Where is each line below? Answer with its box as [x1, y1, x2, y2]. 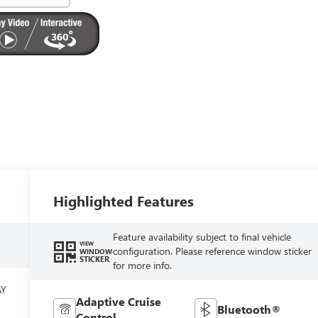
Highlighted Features [53, 190, 194, 210]
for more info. [113, 258, 172, 272]
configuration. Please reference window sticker [113, 243, 312, 258]
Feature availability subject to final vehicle [113, 229, 292, 243]
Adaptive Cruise [76, 293, 162, 309]
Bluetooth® [216, 301, 281, 317]
